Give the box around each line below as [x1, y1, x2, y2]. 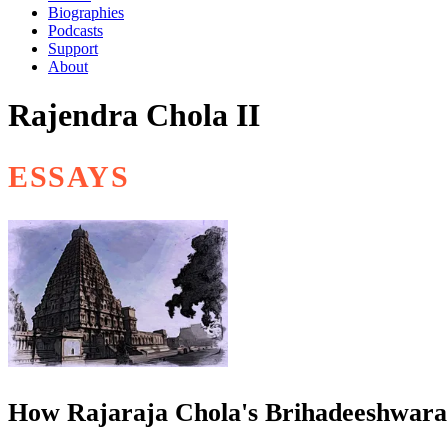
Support [48, 40, 98, 57]
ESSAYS [8, 159, 130, 194]
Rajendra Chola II [8, 97, 260, 134]
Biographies [48, 4, 124, 21]
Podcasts [48, 22, 103, 39]
